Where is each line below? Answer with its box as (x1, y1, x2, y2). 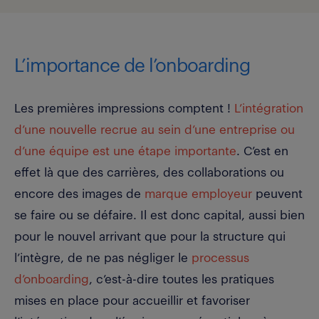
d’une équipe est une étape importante (14, 145, 236, 158)
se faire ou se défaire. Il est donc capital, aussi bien (14, 209, 305, 222)
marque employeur (145, 188, 252, 201)
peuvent (252, 188, 303, 201)
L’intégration (234, 103, 303, 115)
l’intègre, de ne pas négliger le (14, 252, 192, 265)
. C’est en (236, 145, 288, 158)
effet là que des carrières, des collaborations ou (14, 167, 284, 179)
